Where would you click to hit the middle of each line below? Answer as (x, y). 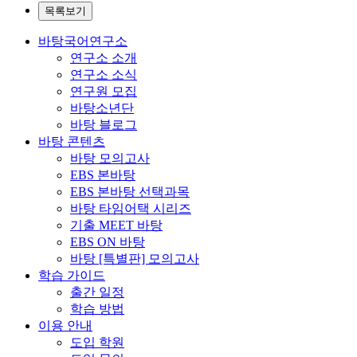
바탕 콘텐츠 (72, 141)
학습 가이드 (72, 275)
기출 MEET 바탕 (116, 225)
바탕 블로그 (104, 124)
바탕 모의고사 (110, 158)
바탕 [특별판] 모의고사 (135, 258)
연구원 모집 (104, 91)
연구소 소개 (104, 57)
